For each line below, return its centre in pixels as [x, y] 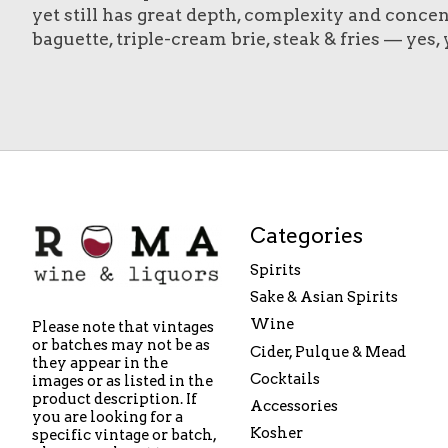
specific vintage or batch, [124, 435]
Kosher [276, 433]
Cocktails [284, 378]
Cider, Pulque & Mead [327, 351]
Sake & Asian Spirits [323, 297]
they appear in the [100, 363]
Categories [306, 235]
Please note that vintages [123, 327]
